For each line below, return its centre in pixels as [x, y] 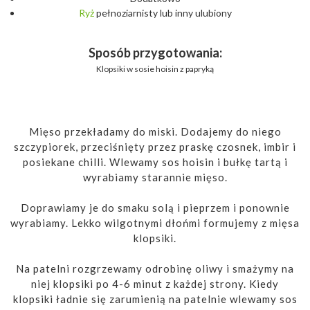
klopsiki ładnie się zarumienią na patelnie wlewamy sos [155, 299]
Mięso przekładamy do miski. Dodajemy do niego [155, 132]
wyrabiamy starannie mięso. [155, 177]
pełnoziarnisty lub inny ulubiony [163, 12]
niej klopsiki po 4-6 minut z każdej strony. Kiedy [155, 284]
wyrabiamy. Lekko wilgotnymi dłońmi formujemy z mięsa [155, 223]
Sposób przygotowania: [155, 52]
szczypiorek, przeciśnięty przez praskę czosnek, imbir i [155, 147]
